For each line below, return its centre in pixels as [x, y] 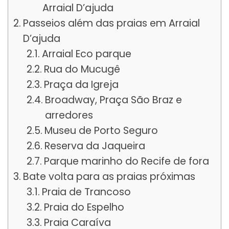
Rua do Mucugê [82, 69]
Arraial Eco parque [87, 54]
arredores [69, 115]
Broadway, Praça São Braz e [114, 100]
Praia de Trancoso [87, 192]
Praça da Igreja [82, 84]
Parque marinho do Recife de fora [127, 161]
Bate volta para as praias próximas [109, 176]
